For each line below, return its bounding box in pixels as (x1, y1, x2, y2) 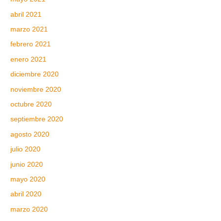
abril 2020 (10, 190, 42, 198)
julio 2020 (10, 146, 41, 153)
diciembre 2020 (10, 71, 59, 78)
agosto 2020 (10, 130, 50, 138)
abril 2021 (10, 10, 42, 18)
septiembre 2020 (10, 115, 64, 123)
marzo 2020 (10, 205, 48, 213)
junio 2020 (10, 160, 43, 168)
